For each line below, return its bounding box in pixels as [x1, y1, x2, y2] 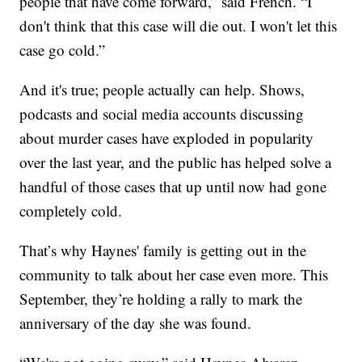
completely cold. [19, 200, 123, 221]
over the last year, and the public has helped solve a [19, 151, 332, 172]
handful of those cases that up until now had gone [19, 175, 327, 196]
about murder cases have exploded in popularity [19, 127, 314, 148]
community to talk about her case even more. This [19, 263, 329, 284]
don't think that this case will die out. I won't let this [19, 15, 338, 36]
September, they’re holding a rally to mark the [19, 288, 303, 309]
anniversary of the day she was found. [19, 312, 252, 333]
